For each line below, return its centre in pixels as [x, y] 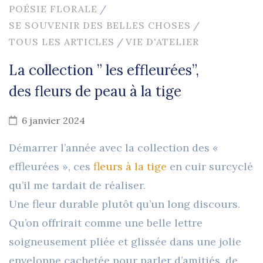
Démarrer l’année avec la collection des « [114, 148]
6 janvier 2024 [53, 121]
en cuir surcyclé [210, 167]
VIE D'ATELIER [162, 42]
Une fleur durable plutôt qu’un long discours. [124, 204]
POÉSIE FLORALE [53, 9]
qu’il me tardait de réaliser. [77, 186]
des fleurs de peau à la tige [95, 92]
